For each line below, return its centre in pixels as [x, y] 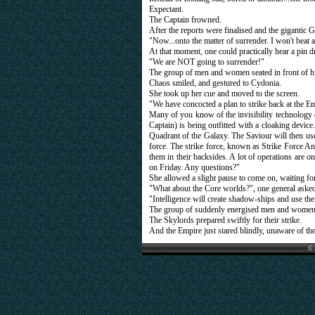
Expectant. [166, 9]
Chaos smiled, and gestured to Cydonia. [215, 83]
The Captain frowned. [185, 20]
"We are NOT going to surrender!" [207, 62]
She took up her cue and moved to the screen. [224, 94]
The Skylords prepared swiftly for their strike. [225, 220]
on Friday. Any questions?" [194, 167]
